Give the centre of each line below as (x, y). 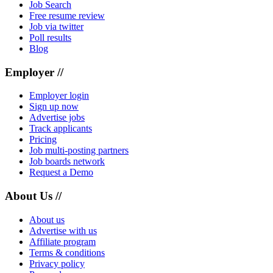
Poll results (50, 37)
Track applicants (61, 129)
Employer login (59, 96)
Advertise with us (63, 230)
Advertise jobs (57, 118)
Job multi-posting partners (79, 151)
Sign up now (54, 107)
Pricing (43, 140)
